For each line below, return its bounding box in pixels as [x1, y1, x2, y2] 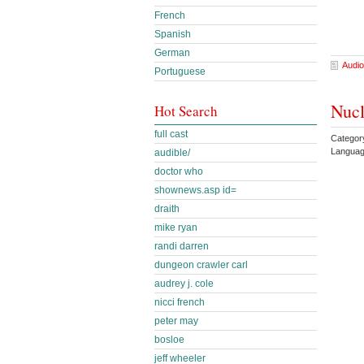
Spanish [154, 28, 191, 40]
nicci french [154, 297, 205, 308]
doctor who [154, 166, 203, 177]
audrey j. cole [154, 278, 214, 289]
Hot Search [154, 102, 218, 120]
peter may [154, 315, 198, 327]
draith [154, 203, 180, 214]
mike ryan [154, 222, 197, 233]
